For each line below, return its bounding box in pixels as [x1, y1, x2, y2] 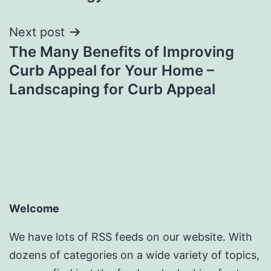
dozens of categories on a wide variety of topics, [9, 249, 260, 262]
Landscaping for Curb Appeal [9, 80, 215, 98]
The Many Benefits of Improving [9, 42, 234, 60]
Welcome [9, 202, 59, 215]
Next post [9, 24, 65, 39]
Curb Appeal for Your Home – [9, 61, 214, 79]
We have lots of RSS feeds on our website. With [9, 230, 252, 244]
